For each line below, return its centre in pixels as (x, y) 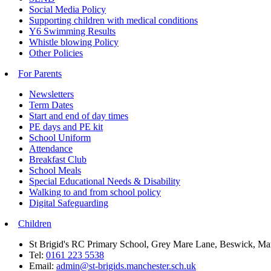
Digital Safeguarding (69, 203)
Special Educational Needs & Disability (105, 181)
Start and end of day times (79, 116)
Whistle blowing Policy (74, 42)
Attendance (51, 148)
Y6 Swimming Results (72, 31)
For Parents (40, 73)
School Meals (55, 170)
